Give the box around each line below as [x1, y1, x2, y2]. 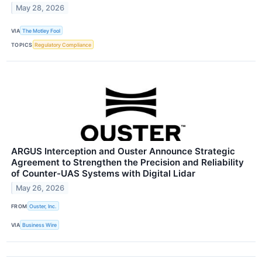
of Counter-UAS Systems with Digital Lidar [11, 168, 195, 180]
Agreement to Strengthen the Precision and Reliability [11, 157, 244, 168]
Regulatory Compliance [35, 41, 92, 48]
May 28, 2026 [16, 3, 65, 12]
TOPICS [11, 41, 33, 48]
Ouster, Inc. [29, 202, 57, 209]
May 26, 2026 [16, 184, 65, 193]
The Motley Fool [22, 27, 61, 34]
